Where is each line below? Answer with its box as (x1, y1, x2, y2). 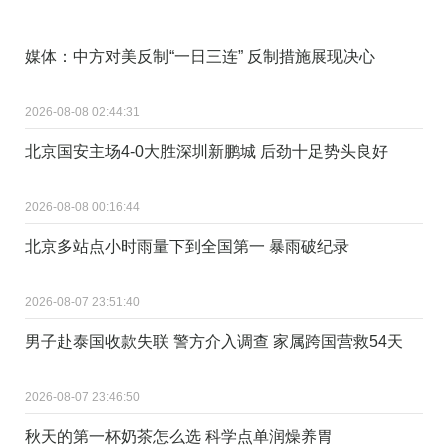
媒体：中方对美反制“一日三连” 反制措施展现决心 (25, 47, 375, 65)
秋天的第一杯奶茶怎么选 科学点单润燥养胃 (25, 427, 333, 445)
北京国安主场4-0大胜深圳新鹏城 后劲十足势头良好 (25, 142, 388, 160)
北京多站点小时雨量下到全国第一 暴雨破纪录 (25, 237, 349, 255)
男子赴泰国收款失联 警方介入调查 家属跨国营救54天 (25, 332, 403, 350)
